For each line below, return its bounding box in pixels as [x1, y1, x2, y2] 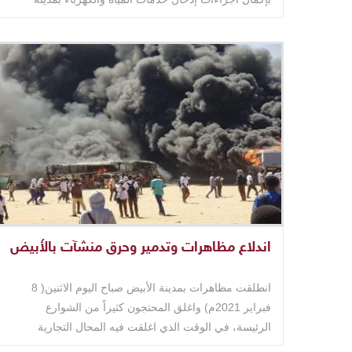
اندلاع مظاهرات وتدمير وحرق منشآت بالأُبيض [10, 240, 271, 257]
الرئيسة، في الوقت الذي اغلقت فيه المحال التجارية [38, 321, 271, 333]
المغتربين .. [219, 13, 271, 25]
